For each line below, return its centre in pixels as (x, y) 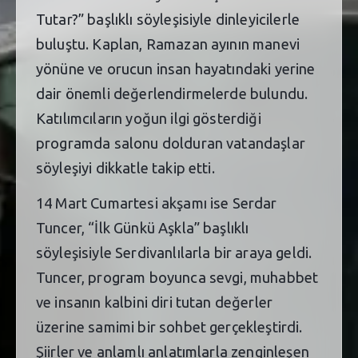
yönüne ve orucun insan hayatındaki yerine (176, 68)
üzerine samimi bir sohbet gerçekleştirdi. (169, 326)
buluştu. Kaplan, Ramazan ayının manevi (168, 44)
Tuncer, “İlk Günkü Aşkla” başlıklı (143, 227)
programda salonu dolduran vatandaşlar (171, 143)
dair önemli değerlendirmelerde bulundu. (172, 93)
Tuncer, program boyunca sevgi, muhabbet (177, 277)
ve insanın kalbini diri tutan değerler (155, 302)
